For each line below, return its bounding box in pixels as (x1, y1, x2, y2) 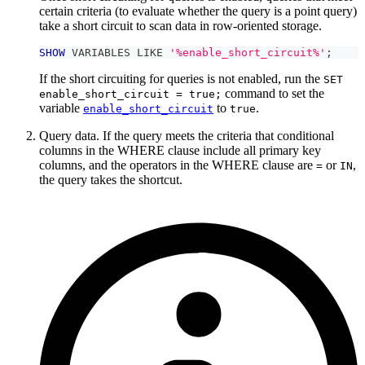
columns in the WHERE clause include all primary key (39, 143, 321, 157)
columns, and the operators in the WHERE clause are (39, 157, 316, 172)
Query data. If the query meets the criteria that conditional (39, 128, 334, 143)
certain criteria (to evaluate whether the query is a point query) (39, 3, 357, 18)
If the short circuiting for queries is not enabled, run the (39, 71, 323, 86)
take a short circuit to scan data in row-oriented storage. (39, 18, 322, 33)
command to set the (222, 86, 324, 100)
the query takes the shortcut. (39, 172, 182, 187)
